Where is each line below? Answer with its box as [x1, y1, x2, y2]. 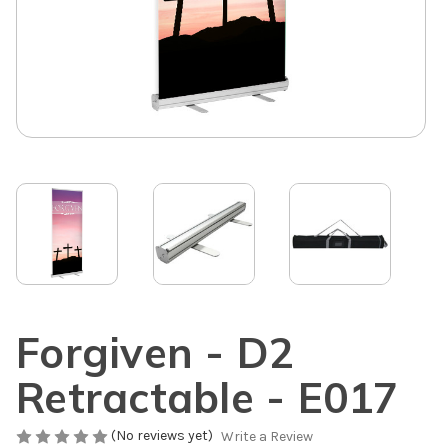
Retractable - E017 [16, 370, 399, 424]
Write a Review [220, 428, 313, 446]
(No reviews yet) [111, 426, 213, 444]
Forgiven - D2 [16, 325, 295, 379]
